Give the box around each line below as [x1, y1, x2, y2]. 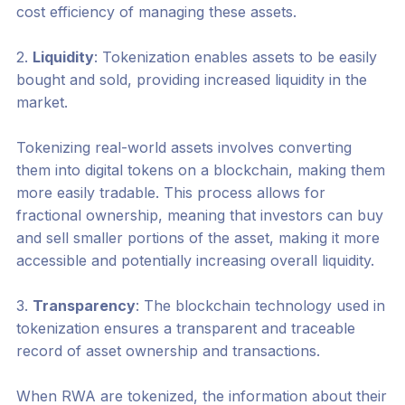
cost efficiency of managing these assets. [15, 3, 297, 22]
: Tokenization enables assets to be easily [93, 48, 377, 67]
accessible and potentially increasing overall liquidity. [15, 251, 374, 270]
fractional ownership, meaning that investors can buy [15, 206, 383, 225]
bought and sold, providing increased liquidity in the [15, 71, 367, 89]
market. [15, 93, 68, 112]
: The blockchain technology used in [135, 297, 385, 316]
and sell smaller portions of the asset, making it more [15, 229, 380, 248]
